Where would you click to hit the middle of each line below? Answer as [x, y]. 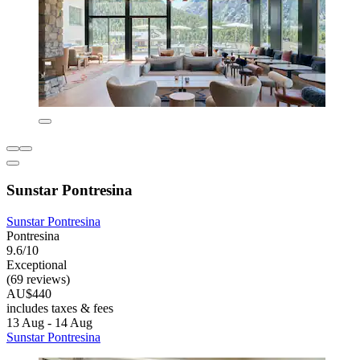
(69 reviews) [38, 279]
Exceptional [37, 264]
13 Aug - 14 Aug [49, 322]
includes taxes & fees [60, 308]
